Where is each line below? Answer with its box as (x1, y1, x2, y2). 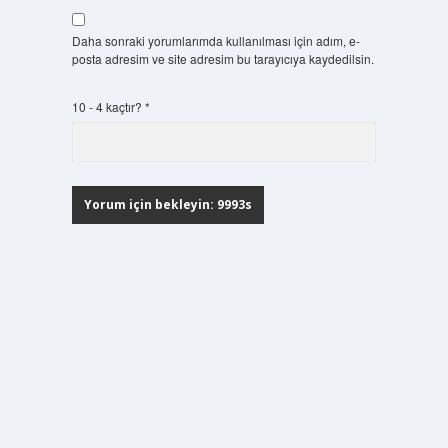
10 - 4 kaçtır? (71, 97, 145, 115)
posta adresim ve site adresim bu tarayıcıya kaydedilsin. (71, 49, 374, 67)
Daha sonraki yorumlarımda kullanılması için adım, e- (71, 31, 360, 49)
